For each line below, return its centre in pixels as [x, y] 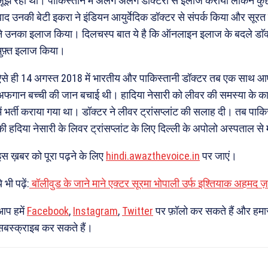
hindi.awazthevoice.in [153, 156]
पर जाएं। [218, 156]
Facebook [48, 211]
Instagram [95, 211]
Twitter [138, 211]
